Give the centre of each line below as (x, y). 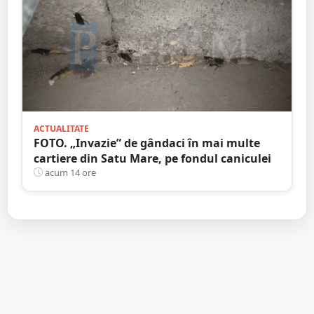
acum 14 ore (69, 172)
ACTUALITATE (61, 128)
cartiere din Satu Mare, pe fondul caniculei (152, 158)
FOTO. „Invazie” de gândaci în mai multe (147, 143)
